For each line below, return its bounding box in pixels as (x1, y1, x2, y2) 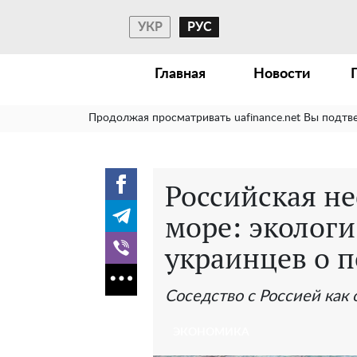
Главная (154, 67, 206, 81)
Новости (253, 67, 310, 81)
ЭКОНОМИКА (173, 327, 249, 338)
